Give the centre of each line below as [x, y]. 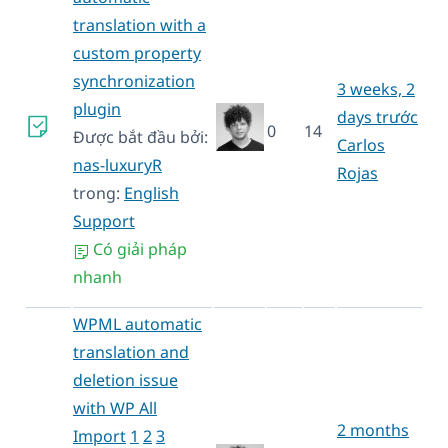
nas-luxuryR [117, 164]
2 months [373, 429]
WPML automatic [137, 323]
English [151, 192]
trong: [98, 192]
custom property [137, 52]
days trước [377, 116]
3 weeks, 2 [376, 88]
